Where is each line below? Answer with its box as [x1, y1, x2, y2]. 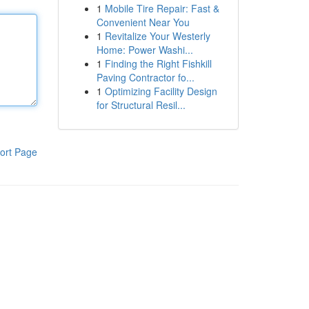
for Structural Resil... [96, 98, 186, 112]
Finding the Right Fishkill [104, 57, 212, 70]
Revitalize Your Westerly [104, 29, 210, 43]
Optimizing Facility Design [104, 84, 217, 98]
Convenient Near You [96, 15, 190, 29]
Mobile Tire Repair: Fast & [104, 1, 219, 15]
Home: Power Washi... [96, 43, 193, 57]
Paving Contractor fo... [96, 70, 195, 84]
